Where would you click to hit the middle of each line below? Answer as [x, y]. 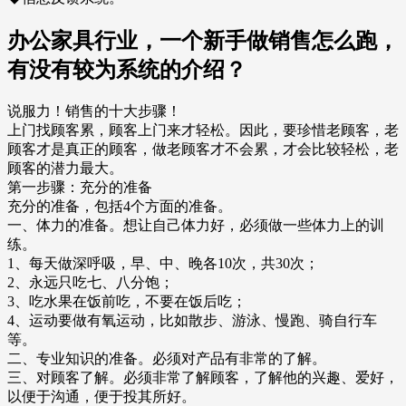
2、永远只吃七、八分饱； [91, 283]
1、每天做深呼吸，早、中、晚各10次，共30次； [163, 264]
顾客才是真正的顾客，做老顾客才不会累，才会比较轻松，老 [203, 150]
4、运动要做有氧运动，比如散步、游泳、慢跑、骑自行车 [192, 321]
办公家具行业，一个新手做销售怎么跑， [203, 41]
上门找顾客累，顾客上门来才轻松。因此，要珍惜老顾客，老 [203, 130]
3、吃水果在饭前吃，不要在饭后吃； [127, 302]
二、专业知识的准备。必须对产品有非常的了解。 [167, 359]
